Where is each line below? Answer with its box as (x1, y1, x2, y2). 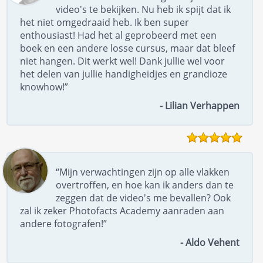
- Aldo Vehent (180, 235, 240, 249)
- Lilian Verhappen (160, 99, 240, 112)
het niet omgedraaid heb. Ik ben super (20, 15, 190, 29)
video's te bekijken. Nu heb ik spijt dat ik (56, 2, 231, 16)
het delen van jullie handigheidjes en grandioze (20, 67, 228, 80)
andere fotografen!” (20, 217, 107, 230)
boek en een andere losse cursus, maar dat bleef (20, 41, 235, 55)
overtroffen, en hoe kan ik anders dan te (56, 178, 234, 191)
